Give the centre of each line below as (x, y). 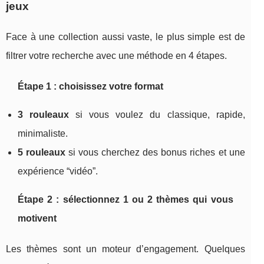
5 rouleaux (42, 152)
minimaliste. (43, 133)
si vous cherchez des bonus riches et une (155, 152)
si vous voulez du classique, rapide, (157, 114)
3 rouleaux (44, 114)
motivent (37, 218)
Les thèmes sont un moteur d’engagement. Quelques (126, 249)
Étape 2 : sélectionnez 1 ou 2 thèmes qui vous (126, 199)
